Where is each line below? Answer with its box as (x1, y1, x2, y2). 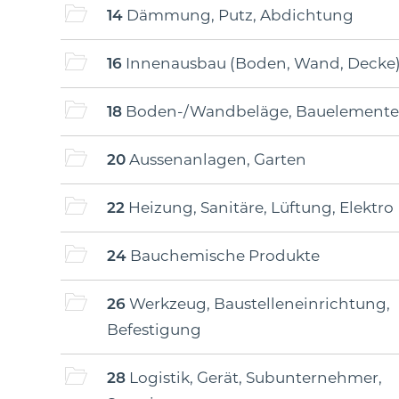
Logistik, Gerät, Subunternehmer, (126, 369, 382, 387)
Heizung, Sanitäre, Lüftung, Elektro (125, 199, 394, 216)
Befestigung (107, 321, 201, 338)
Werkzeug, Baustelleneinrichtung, (126, 295, 390, 313)
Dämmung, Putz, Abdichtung (123, 6, 354, 24)
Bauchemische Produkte (126, 247, 320, 265)
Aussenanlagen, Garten (126, 151, 306, 168)
